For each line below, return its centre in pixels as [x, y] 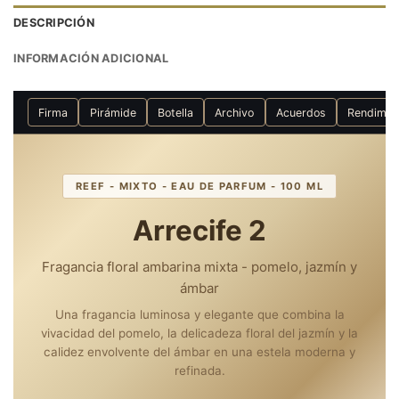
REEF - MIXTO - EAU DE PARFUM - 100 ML [199, 186]
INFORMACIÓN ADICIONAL [91, 59]
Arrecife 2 [199, 231]
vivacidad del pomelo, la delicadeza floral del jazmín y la [199, 334]
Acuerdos [301, 112]
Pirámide [113, 112]
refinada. [199, 371]
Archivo [235, 112]
